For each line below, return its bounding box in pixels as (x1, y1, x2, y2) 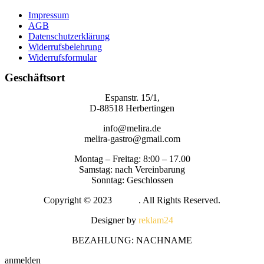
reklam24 (136, 215, 173, 226)
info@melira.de (103, 123, 161, 134)
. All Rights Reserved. (138, 195, 220, 206)
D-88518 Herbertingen (90, 103, 174, 114)
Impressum (28, 10, 69, 21)
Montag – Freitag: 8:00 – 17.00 (74, 154, 190, 164)
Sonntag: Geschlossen (91, 175, 173, 186)
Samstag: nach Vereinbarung (79, 164, 185, 175)
